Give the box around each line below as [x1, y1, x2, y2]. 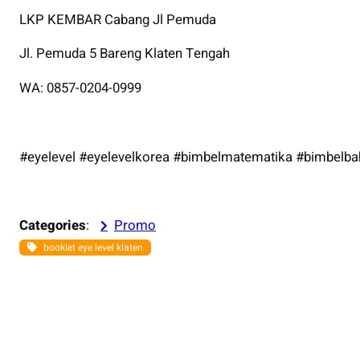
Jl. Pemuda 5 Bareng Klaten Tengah [19, 43, 230, 64]
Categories [19, 215, 86, 236]
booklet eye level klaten [43, 240, 143, 256]
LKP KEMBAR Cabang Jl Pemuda [19, 9, 216, 30]
